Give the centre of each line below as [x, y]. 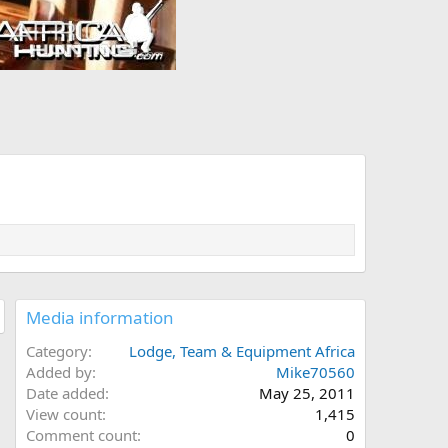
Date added [65, 393]
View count [64, 414]
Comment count [81, 435]
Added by [59, 372]
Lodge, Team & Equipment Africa [242, 351]
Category [57, 351]
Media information [100, 318]
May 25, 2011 [307, 393]
